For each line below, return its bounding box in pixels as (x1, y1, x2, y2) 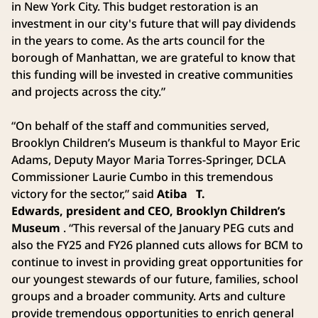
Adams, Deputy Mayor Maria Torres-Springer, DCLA (11, 151, 285, 168)
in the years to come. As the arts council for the (11, 32, 265, 48)
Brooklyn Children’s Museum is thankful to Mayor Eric (11, 134, 300, 150)
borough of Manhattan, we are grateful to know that (11, 49, 295, 65)
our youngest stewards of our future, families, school (11, 270, 298, 287)
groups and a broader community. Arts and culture (11, 287, 285, 304)
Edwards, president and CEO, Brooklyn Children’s (11, 202, 285, 219)
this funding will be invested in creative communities (11, 66, 293, 82)
